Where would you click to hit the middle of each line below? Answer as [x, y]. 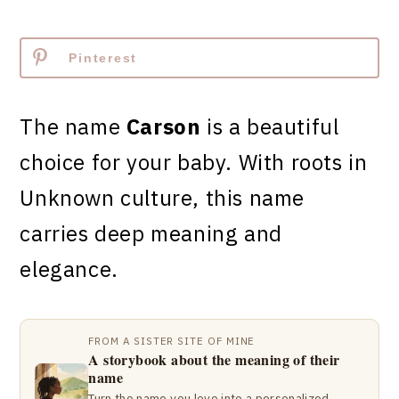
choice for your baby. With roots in [194, 162]
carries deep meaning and [151, 233]
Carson [163, 126]
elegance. [69, 269]
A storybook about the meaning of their [214, 359]
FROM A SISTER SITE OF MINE [172, 341]
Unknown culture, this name [163, 198]
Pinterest [103, 58]
